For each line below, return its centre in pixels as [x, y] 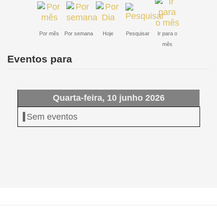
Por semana [78, 34]
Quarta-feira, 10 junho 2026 [109, 98]
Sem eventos [52, 117]
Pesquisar [138, 34]
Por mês [49, 34]
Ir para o [167, 34]
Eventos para [40, 59]
